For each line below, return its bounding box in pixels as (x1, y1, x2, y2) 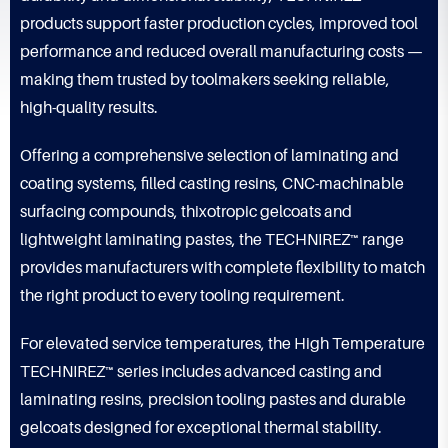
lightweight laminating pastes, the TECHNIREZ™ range (20, 231, 404, 249)
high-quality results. (20, 99, 158, 117)
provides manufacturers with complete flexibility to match (20, 259, 425, 277)
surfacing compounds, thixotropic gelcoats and (20, 203, 352, 221)
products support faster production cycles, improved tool (20, 15, 418, 33)
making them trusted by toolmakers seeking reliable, (20, 71, 390, 89)
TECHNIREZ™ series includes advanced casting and (20, 363, 382, 381)
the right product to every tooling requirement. (20, 287, 345, 305)
